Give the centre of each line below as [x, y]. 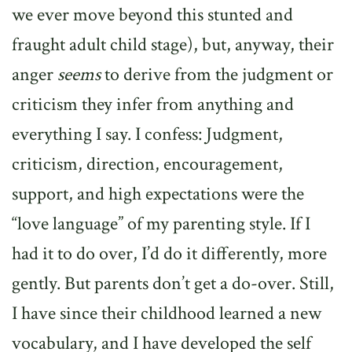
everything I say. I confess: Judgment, [147, 134]
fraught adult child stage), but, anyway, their [173, 44]
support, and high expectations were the [158, 194]
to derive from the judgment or [217, 74]
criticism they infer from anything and [153, 104]
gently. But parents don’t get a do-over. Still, [173, 283]
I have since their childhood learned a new [167, 313]
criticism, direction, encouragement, [147, 164]
